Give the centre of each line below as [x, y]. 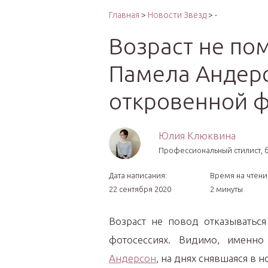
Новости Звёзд [177, 15]
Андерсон [133, 258]
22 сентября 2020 [140, 189]
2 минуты [226, 189]
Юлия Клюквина [197, 135]
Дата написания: [138, 175]
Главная [124, 15]
